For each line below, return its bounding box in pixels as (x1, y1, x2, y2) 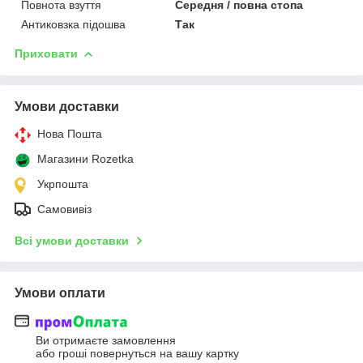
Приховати (15, 47, 78, 61)
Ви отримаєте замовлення (36, 333, 176, 347)
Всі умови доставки (15, 234, 129, 248)
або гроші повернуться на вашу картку (36, 346, 239, 360)
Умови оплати (15, 286, 105, 301)
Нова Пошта (37, 127, 102, 141)
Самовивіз (37, 203, 92, 216)
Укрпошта (37, 177, 88, 191)
